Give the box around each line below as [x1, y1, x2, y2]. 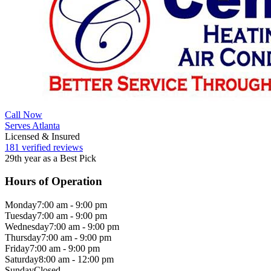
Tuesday [5, 211, 37, 221]
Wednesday [5, 221, 49, 232]
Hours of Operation [5, 175, 102, 188]
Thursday [5, 232, 41, 243]
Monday [5, 200, 37, 211]
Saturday [5, 254, 39, 265]
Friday [5, 243, 30, 254]
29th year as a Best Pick [5, 152, 96, 163]
